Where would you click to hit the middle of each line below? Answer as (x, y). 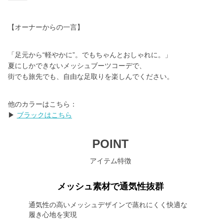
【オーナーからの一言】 (46, 27)
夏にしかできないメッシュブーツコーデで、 (77, 66)
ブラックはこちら (44, 115)
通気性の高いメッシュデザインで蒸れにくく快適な (108, 205)
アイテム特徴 (110, 161)
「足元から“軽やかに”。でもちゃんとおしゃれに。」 (90, 55)
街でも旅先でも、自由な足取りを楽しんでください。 (91, 76)
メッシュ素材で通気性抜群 (110, 186)
